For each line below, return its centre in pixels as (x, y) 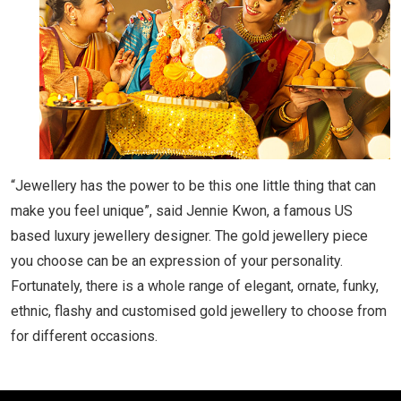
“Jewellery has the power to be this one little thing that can (193, 185)
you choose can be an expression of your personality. (177, 260)
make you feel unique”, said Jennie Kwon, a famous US (182, 210)
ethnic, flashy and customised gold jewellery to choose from (199, 311)
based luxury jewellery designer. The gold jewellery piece (189, 235)
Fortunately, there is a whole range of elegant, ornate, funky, (195, 286)
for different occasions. (84, 336)
